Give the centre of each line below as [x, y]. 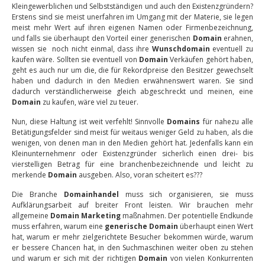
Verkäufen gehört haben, [211, 59]
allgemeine [31, 216]
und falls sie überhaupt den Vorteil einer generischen [102, 38]
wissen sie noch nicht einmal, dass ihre [82, 49]
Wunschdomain [181, 49]
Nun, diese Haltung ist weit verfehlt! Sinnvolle [90, 122]
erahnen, [237, 38]
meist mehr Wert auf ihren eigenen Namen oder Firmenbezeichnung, [132, 28]
